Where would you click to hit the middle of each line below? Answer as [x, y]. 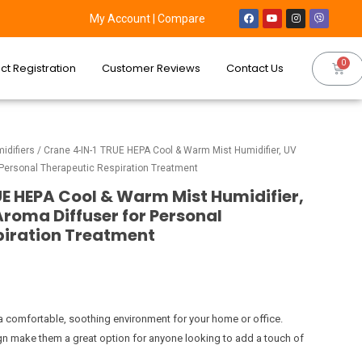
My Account [120, 19]
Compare [182, 19]
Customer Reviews [152, 68]
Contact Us [255, 68]
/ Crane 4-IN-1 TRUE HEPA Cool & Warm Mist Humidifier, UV [166, 151]
